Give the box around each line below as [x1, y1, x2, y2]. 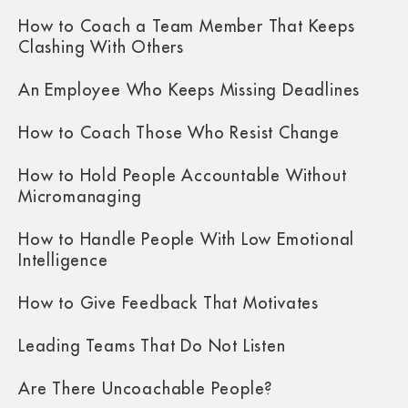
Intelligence [18, 251, 108, 269]
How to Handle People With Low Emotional [18, 230, 355, 248]
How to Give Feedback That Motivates [18, 294, 319, 311]
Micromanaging [18, 188, 142, 205]
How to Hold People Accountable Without [18, 167, 347, 184]
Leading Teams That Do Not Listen [18, 337, 286, 354]
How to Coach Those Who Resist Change [18, 124, 340, 141]
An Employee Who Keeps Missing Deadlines [18, 81, 361, 98]
